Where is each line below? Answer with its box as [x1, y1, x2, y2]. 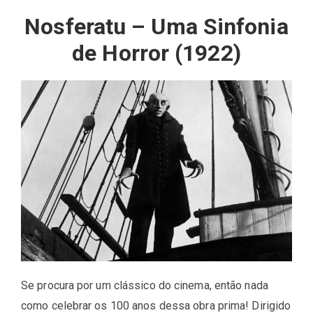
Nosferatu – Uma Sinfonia [24, 13, 289, 40]
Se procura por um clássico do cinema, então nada [21, 278, 268, 292]
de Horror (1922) [72, 39, 241, 66]
